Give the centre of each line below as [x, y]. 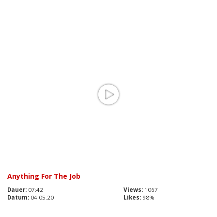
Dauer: [17, 190]
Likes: [132, 198]
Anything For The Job [44, 176]
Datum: [18, 198]
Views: [133, 190]
